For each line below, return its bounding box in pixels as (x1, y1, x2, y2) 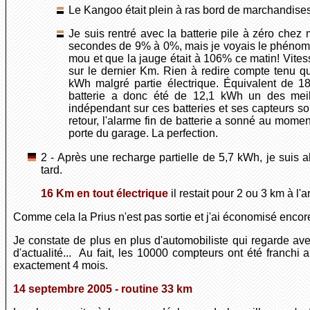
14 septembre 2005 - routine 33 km (13, 283, 192, 295)
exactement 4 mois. (13, 259, 108, 272)
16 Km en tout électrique (41, 188, 168, 200)
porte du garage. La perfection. (69, 127, 218, 140)
